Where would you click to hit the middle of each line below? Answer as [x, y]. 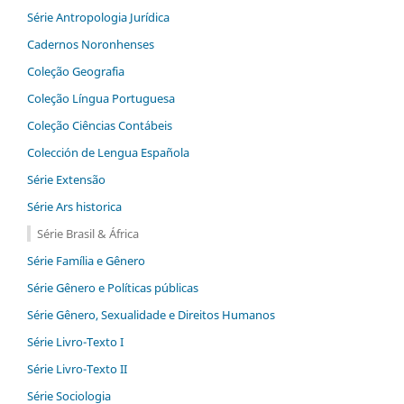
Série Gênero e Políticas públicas [113, 287]
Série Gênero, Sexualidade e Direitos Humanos [151, 314]
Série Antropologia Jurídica [98, 17]
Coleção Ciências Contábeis [100, 125]
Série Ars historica [74, 206]
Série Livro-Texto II [77, 368]
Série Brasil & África [87, 233]
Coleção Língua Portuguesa [101, 98]
